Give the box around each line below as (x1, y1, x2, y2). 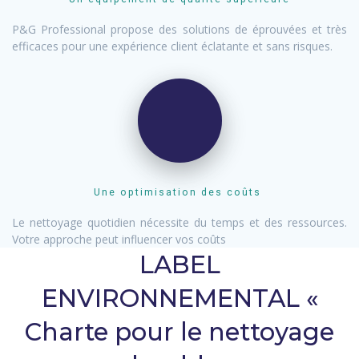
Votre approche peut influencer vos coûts (12, 232, 226, 248)
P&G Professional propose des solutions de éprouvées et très (12, 21, 347, 37)
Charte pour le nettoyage (25, 317, 334, 348)
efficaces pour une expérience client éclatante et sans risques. (12, 38, 333, 54)
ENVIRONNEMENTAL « (41, 283, 318, 314)
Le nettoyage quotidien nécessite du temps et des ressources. (12, 215, 347, 231)
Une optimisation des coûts (94, 187, 265, 199)
